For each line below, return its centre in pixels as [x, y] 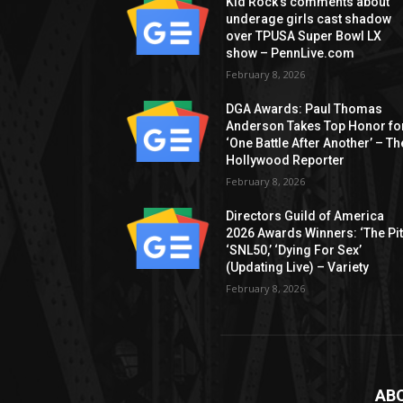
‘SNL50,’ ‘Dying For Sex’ [294, 250]
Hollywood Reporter [286, 160]
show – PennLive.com [291, 53]
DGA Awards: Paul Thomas [304, 108]
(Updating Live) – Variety [298, 267]
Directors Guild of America [305, 215]
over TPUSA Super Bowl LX [304, 36]
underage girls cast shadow [309, 18]
